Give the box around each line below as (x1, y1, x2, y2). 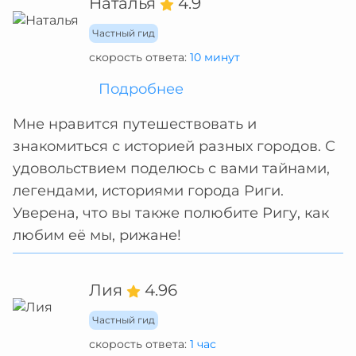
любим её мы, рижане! (13, 226, 181, 244)
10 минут (190, 50, 240, 64)
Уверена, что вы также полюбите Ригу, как (13, 204, 329, 222)
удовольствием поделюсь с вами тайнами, (13, 160, 330, 177)
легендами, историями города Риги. (13, 182, 284, 199)
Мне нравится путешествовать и (13, 115, 257, 133)
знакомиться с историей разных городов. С (13, 137, 335, 155)
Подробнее (99, 80, 184, 98)
